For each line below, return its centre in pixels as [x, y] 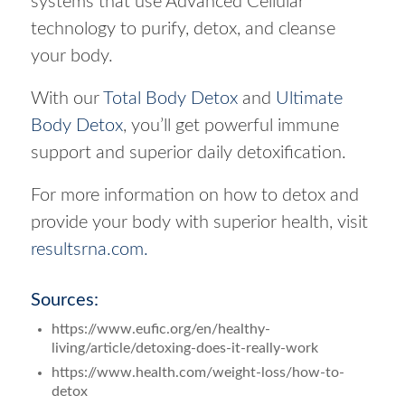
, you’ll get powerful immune [231, 125]
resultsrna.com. [89, 249]
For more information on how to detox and [194, 195]
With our [66, 98]
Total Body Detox [170, 98]
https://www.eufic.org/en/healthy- [160, 329]
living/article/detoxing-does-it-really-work [184, 348]
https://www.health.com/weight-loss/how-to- [198, 372]
